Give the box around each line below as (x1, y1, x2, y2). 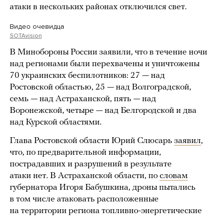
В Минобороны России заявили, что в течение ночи (10, 48, 207, 57)
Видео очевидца (10, 22, 64, 31)
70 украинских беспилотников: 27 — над (10, 71, 165, 80)
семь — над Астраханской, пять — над (10, 94, 156, 104)
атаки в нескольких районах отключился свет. (10, 2, 189, 12)
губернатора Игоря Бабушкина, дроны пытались (10, 183, 196, 192)
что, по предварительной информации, (10, 148, 161, 157)
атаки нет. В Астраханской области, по (10, 171, 160, 181)
